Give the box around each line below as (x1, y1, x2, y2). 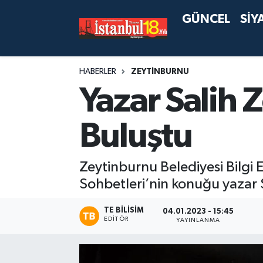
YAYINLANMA (176, 217, 221, 224)
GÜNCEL (182, 13, 231, 25)
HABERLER (79, 68, 116, 76)
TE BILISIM (104, 206, 144, 214)
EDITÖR (104, 215, 129, 222)
